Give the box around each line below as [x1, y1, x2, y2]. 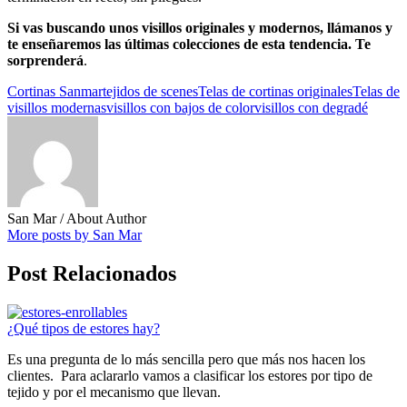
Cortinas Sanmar [7, 83, 103, 99]
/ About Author [60, 210, 146, 226]
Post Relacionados [7, 261, 176, 285]
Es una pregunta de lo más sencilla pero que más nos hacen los [7, 351, 365, 367]
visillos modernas [7, 99, 106, 115]
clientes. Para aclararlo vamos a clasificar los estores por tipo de [7, 367, 372, 383]
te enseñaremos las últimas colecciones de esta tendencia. [7, 35, 352, 52]
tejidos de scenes [103, 83, 198, 99]
